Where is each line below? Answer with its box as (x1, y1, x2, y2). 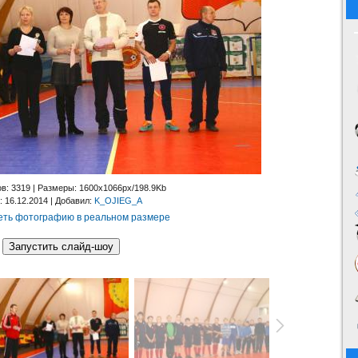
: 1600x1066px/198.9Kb (74, 183, 166, 193)
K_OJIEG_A (93, 196, 142, 206)
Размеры (38, 183, 74, 193)
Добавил (54, 196, 89, 206)
